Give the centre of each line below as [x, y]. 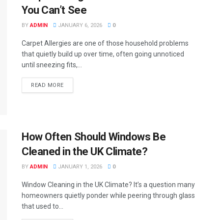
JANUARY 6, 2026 [79, 26]
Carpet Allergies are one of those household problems [105, 43]
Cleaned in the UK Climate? [85, 151]
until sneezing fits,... [52, 65]
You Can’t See [54, 10]
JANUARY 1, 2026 [79, 166]
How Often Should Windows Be [94, 137]
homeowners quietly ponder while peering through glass [108, 195]
